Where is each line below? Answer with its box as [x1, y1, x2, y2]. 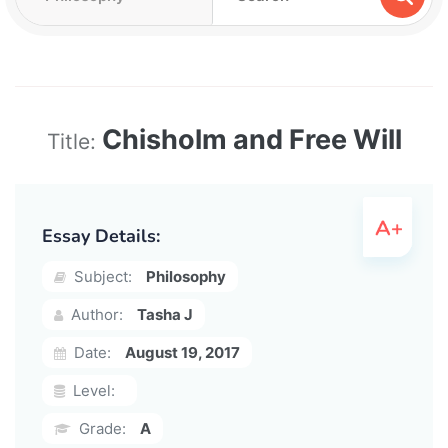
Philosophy [146, 266, 226, 286]
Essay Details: [42, 223, 160, 248]
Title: [46, 128, 102, 154]
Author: [67, 304, 123, 324]
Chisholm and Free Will [101, 122, 402, 156]
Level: [69, 380, 115, 400]
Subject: [70, 266, 132, 286]
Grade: [75, 418, 126, 438]
